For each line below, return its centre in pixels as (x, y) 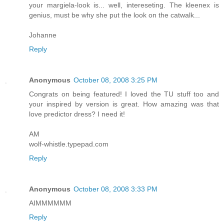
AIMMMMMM (50, 203)
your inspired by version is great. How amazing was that (124, 104)
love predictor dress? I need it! (77, 114)
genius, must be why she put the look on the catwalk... (114, 15)
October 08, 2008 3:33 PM (115, 189)
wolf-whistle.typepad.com (69, 144)
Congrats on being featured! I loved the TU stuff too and (124, 94)
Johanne (43, 35)
